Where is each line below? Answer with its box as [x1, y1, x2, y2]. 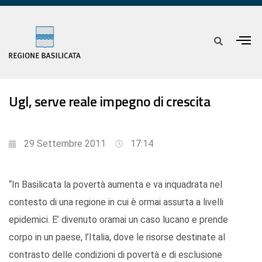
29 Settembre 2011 [24, 138, 106, 150]
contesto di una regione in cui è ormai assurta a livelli [9, 196, 223, 208]
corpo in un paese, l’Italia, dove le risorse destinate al [9, 232, 225, 243]
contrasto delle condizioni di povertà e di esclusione [9, 249, 222, 261]
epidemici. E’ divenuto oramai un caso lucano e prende [9, 214, 228, 226]
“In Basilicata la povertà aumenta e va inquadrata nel [9, 179, 222, 191]
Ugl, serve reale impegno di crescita [9, 91, 210, 112]
